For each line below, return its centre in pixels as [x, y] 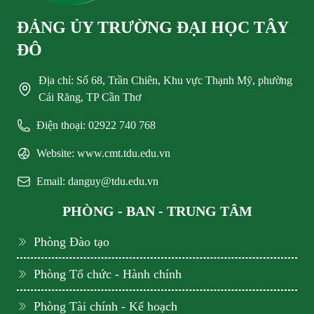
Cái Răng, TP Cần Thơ [90, 97]
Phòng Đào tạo [71, 242]
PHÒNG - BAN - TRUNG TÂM [157, 211]
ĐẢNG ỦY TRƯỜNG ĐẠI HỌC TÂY [152, 28]
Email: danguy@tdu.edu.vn [97, 182]
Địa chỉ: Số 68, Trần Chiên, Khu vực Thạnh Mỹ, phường [166, 81]
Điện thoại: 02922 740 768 [96, 125]
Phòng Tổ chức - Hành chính [108, 274]
